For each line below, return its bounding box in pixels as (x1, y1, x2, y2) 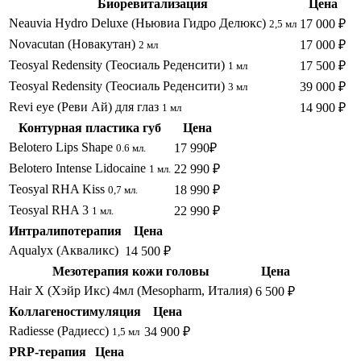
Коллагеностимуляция (9, 305, 141, 319)
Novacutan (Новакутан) (9, 37, 139, 52)
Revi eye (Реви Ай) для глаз (9, 100, 162, 114)
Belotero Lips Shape (9, 140, 116, 155)
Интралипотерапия (9, 224, 122, 239)
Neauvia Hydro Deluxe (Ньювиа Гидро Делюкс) (9, 16, 269, 31)
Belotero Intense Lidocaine (9, 161, 149, 176)
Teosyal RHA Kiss (9, 182, 108, 197)
